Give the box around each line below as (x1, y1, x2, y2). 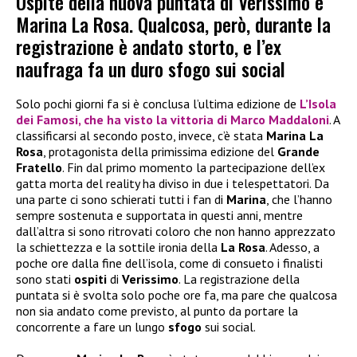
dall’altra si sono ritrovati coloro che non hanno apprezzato (16, 223, 335, 240)
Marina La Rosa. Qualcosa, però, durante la (16, 10, 331, 39)
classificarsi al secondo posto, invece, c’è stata (16, 127, 266, 144)
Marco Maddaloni (230, 112, 329, 128)
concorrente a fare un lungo (16, 319, 168, 335)
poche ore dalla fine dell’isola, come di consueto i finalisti (16, 255, 323, 272)
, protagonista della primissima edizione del (43, 143, 277, 160)
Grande (277, 143, 320, 160)
